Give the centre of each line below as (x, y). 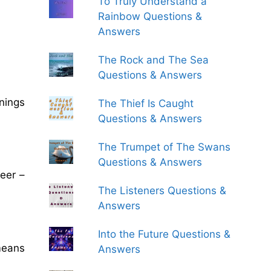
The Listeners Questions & (162, 191)
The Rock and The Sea (154, 60)
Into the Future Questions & (165, 234)
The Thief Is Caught (146, 103)
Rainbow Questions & (150, 16)
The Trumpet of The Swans (165, 147)
